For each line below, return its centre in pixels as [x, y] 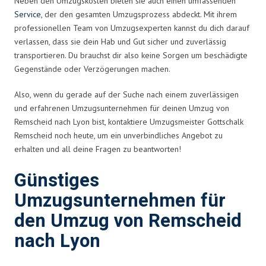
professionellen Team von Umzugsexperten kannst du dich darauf [132, 28]
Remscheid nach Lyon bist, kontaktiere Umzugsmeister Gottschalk [129, 121]
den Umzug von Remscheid [128, 221]
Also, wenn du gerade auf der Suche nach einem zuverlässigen [126, 94]
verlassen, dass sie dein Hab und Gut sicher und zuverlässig [120, 41]
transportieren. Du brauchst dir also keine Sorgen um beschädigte [131, 55]
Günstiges [57, 180]
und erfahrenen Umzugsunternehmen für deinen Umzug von [122, 108]
